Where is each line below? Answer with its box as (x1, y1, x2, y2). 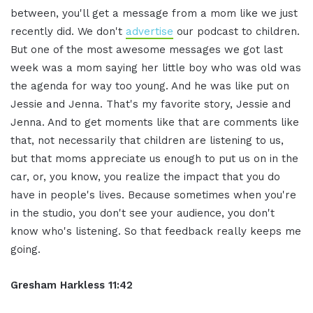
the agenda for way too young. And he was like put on (10, 79, 289, 92)
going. (10, 242, 41, 256)
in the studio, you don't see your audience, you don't (10, 206, 275, 219)
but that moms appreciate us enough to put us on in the (10, 152, 298, 165)
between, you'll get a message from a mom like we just (10, 6, 298, 20)
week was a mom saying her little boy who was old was (10, 61, 301, 74)
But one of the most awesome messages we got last (10, 43, 283, 56)
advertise (126, 24, 173, 38)
